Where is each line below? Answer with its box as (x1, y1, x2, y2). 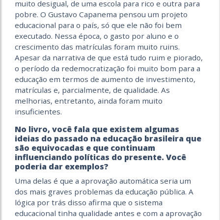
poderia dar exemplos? (15, 161, 109, 172)
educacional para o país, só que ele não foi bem (15, 20, 182, 30)
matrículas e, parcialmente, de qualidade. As (15, 84, 170, 95)
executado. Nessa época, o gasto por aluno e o (15, 30, 179, 41)
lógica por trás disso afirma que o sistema (15, 197, 163, 207)
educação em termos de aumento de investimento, (15, 74, 195, 84)
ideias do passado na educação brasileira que (15, 133, 201, 144)
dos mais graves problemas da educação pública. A (15, 186, 193, 196)
